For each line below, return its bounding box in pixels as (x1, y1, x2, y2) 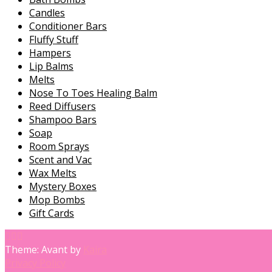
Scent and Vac (29, 153, 92, 167)
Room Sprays (29, 140, 89, 154)
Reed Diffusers (29, 100, 96, 114)
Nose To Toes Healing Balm (29, 86, 157, 100)
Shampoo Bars (29, 113, 97, 127)
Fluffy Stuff (29, 33, 78, 47)
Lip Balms (29, 59, 73, 73)
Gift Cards (29, 206, 74, 220)
